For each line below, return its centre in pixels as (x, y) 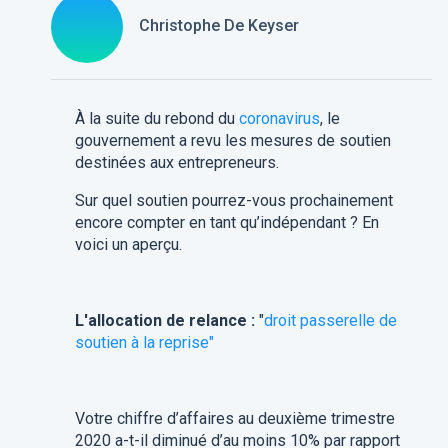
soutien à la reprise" (144, 342)
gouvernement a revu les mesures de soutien (232, 140)
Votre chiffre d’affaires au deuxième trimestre (234, 418)
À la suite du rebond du (156, 118)
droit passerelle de (330, 320)
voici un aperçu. (128, 244)
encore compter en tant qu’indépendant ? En (226, 222)
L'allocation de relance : (166, 320)
